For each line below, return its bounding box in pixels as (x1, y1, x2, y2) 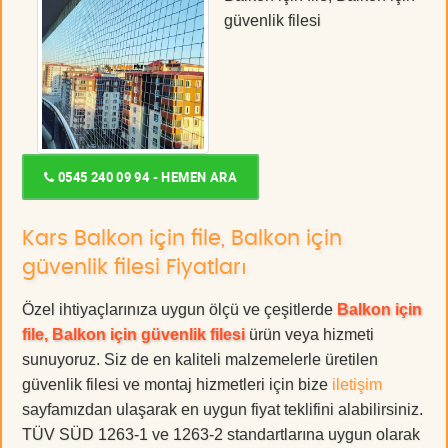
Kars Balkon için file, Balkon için (22, 227, 342, 249)
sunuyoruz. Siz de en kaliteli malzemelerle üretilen (22, 350, 378, 368)
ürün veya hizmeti (245, 325, 374, 343)
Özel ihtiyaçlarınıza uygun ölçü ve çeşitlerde (22, 300, 337, 318)
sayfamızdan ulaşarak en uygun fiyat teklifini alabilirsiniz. (22, 400, 423, 418)
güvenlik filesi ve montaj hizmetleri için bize (22, 375, 332, 393)
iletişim (332, 375, 382, 393)
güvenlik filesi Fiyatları (22, 256, 247, 278)
